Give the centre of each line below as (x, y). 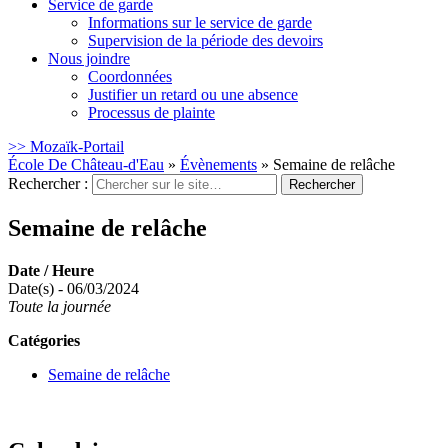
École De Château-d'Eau (86, 164)
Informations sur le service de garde (200, 22)
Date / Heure (51, 270)
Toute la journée (59, 306)
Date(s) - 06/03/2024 (73, 288)
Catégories (44, 340)
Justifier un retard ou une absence (193, 94)
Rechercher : (48, 183)
